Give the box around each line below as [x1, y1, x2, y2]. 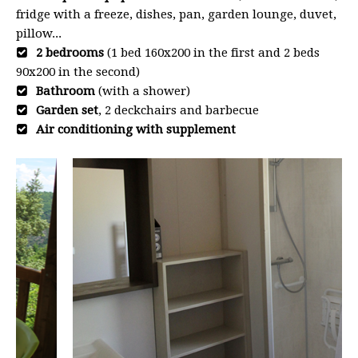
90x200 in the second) [16, 64, 140, 79]
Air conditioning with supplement [36, 121, 236, 137]
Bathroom [36, 83, 95, 98]
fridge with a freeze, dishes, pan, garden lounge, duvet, [16, 6, 336, 22]
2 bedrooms [36, 45, 104, 60]
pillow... [16, 26, 62, 41]
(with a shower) [95, 83, 190, 98]
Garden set [36, 102, 98, 117]
